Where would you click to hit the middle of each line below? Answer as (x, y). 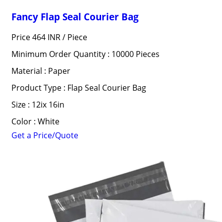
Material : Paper (41, 71)
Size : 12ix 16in (38, 105)
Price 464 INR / (39, 37)
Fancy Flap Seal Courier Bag (75, 17)
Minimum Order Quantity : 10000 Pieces (85, 54)
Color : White (35, 121)
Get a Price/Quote (45, 135)
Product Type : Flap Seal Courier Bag (79, 88)
